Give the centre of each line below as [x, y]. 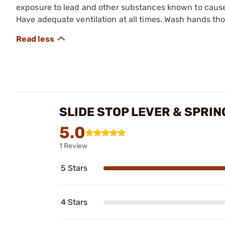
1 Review [73, 146]
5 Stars [74, 168]
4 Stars [74, 202]
